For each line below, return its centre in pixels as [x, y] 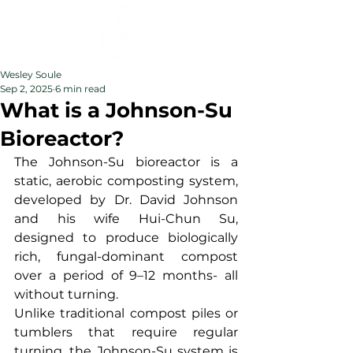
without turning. [66, 294]
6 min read [80, 89]
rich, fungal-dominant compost [126, 256]
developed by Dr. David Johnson [126, 200]
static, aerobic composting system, [126, 181]
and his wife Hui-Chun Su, [126, 219]
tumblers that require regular [126, 332]
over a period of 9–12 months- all [126, 275]
